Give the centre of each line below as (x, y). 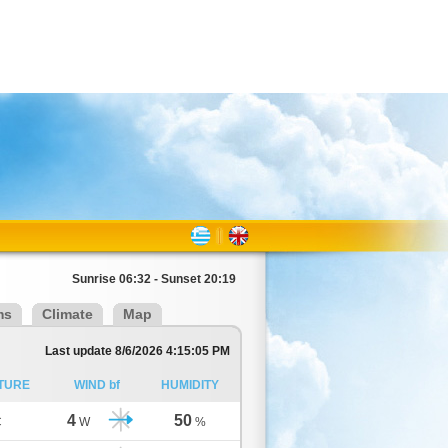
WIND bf (97, 385)
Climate (67, 314)
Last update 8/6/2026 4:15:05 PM (137, 351)
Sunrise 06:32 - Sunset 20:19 (154, 279)
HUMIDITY (189, 385)
